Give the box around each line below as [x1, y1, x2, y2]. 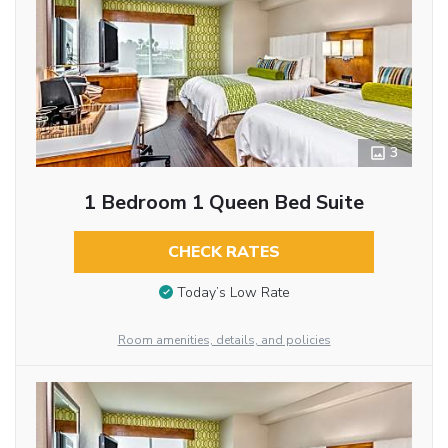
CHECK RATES [167, 240, 280, 263]
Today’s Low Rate [176, 283, 290, 303]
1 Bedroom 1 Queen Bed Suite [83, 188, 364, 216]
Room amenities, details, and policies [117, 331, 331, 348]
